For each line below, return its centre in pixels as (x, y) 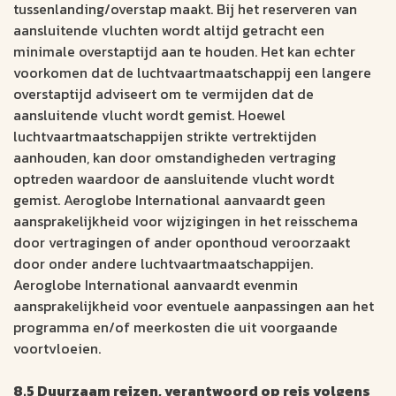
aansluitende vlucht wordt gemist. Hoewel (149, 115)
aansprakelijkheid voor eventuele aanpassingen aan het (194, 306)
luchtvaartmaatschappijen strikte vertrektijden (165, 137)
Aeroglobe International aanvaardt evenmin (156, 285)
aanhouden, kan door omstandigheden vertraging (175, 158)
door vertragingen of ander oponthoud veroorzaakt (182, 243)
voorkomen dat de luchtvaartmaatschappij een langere (192, 73)
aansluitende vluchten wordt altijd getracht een (169, 30)
